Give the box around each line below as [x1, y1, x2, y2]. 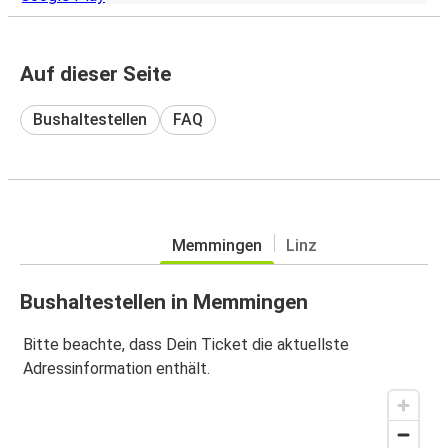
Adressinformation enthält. [23, 359, 210, 379]
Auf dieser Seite [20, 61, 171, 86]
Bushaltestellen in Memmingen [20, 289, 308, 314]
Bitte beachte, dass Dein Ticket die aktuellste [23, 335, 349, 355]
